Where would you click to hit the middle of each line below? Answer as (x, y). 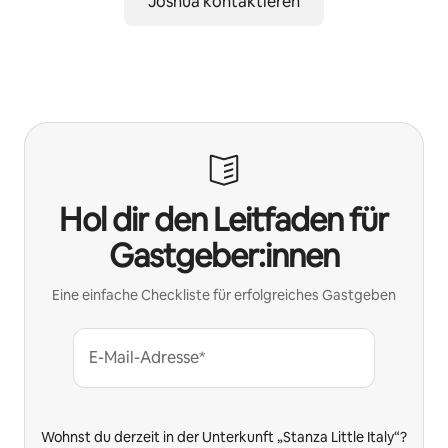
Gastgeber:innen (224, 255)
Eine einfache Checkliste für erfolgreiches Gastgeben (224, 294)
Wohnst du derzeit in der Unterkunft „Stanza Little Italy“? (224, 436)
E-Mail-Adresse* (147, 357)
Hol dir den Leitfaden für (224, 219)
